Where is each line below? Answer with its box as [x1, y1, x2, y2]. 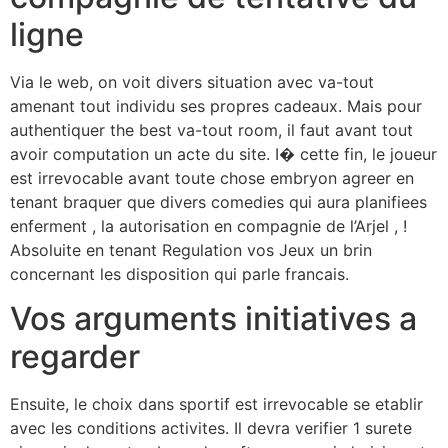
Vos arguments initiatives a [10, 298, 417, 338]
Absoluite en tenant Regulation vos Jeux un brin [10, 239, 372, 260]
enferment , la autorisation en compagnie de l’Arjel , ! [10, 215, 407, 236]
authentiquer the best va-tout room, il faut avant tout [10, 119, 413, 140]
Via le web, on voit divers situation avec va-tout [10, 71, 374, 92]
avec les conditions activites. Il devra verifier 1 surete [10, 417, 412, 438]
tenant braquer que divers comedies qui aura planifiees [10, 191, 427, 212]
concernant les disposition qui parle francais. [10, 263, 349, 284]
